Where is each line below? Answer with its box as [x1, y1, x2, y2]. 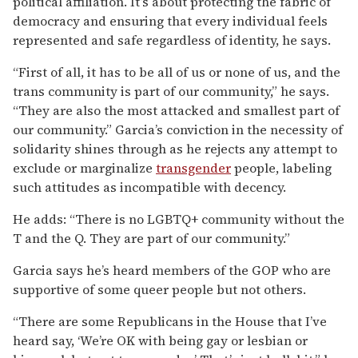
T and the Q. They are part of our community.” [13, 229, 290, 247]
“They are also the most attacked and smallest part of [13, 101, 340, 119]
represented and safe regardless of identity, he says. [13, 30, 331, 49]
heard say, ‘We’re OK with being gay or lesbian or [13, 331, 308, 349]
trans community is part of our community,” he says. [13, 82, 329, 100]
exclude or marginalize [13, 158, 156, 177]
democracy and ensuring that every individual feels [13, 11, 328, 30]
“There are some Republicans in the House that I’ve [13, 312, 327, 330]
